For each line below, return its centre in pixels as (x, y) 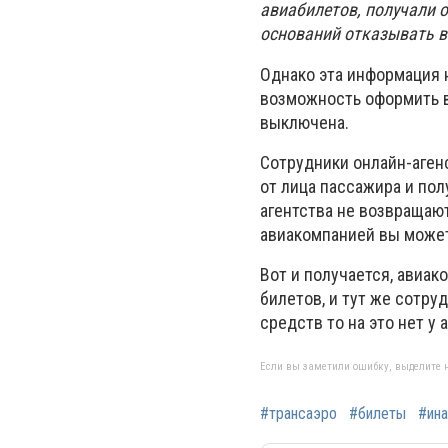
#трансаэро (298, 414)
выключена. (306, 122)
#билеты (377, 414)
